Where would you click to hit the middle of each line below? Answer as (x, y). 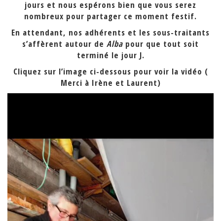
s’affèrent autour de (64, 44)
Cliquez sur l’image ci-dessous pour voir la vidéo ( (110, 71)
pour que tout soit (161, 44)
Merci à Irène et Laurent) (110, 83)
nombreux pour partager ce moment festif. (110, 16)
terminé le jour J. (110, 55)
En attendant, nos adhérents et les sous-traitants (110, 32)
